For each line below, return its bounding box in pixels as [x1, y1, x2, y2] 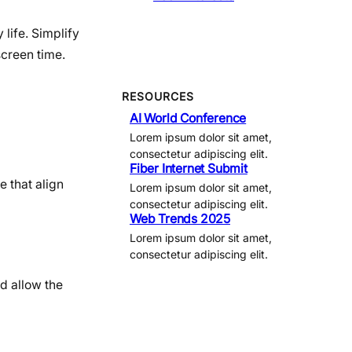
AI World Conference [130, 111, 247, 126]
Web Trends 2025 [130, 211, 230, 226]
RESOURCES [122, 90, 194, 104]
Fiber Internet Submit [130, 161, 247, 176]
